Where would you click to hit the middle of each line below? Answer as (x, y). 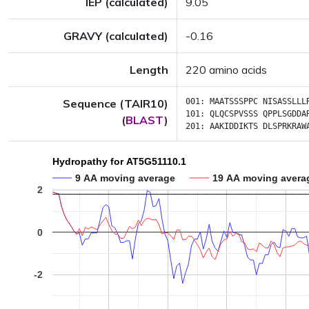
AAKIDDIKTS (234, 126)
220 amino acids (226, 70)
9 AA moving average (125, 178)
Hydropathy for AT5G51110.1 (119, 162)
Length (149, 70)
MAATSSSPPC (234, 101)
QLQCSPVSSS (234, 114)
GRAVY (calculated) (116, 36)
